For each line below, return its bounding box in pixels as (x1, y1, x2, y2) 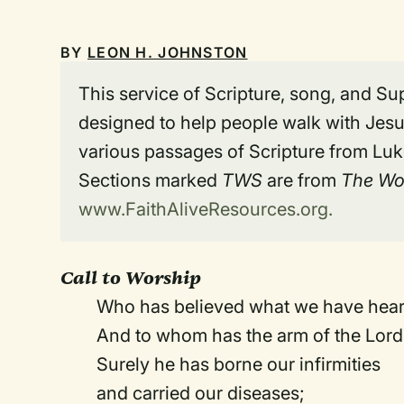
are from (262, 170, 342, 191)
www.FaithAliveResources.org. (78, 198, 334, 220)
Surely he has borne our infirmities (96, 353, 381, 375)
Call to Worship (60, 266, 202, 289)
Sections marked (78, 170, 223, 191)
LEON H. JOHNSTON (87, 43, 248, 61)
